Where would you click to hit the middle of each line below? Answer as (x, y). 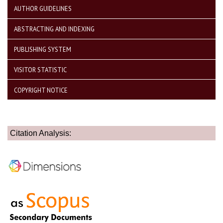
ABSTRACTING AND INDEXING (54, 29)
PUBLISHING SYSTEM (43, 50)
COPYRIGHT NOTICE (41, 90)
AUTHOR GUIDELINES (43, 9)
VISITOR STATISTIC (40, 69)
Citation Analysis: (41, 133)
